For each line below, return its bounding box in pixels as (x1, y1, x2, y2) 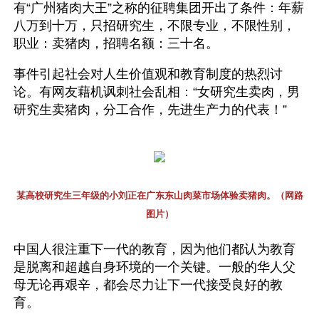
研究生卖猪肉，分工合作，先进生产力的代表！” (14, 103, 287, 117)
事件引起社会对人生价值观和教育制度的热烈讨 (14, 67, 283, 81)
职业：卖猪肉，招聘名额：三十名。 (14, 36, 219, 51)
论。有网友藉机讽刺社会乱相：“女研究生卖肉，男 (14, 85, 300, 99)
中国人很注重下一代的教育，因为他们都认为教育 (14, 242, 296, 256)
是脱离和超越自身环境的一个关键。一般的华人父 (14, 260, 296, 274)
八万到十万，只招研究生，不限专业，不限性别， (14, 19, 296, 33)
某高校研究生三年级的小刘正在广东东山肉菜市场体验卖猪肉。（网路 (16, 190, 303, 201)
